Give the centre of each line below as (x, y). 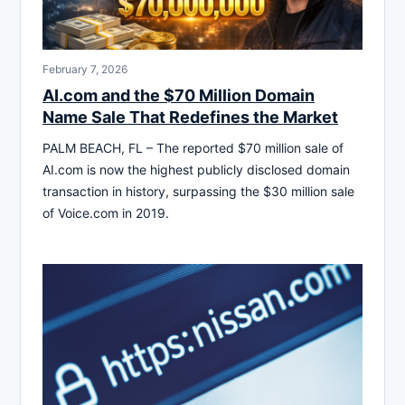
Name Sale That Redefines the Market (190, 117)
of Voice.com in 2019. (106, 212)
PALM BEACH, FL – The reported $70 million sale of (193, 147)
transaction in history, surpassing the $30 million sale (198, 191)
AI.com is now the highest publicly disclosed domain (196, 169)
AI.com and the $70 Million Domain (179, 95)
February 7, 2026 (85, 69)
